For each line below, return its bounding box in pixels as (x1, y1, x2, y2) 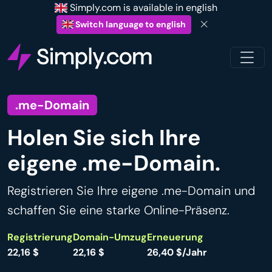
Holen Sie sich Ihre (7, 124, 200, 152)
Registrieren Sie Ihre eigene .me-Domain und (7, 183, 255, 199)
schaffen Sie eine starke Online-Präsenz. (7, 202, 229, 218)
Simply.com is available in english (67, 1, 218, 14)
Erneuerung (147, 231, 203, 243)
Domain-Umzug (73, 231, 147, 243)
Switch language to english (73, 19, 186, 30)
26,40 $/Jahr (147, 246, 207, 259)
